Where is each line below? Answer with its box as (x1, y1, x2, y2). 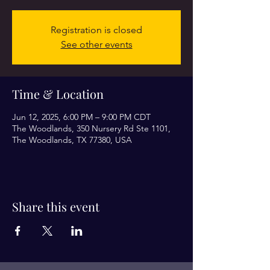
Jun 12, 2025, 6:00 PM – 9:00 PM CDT (12, 111, 151, 122)
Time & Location (12, 85, 104, 102)
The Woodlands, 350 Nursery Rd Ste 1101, (12, 122, 171, 134)
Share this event (12, 198, 99, 215)
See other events (60, 38, 133, 50)
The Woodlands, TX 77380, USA (12, 134, 132, 145)
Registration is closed (51, 24, 142, 36)
